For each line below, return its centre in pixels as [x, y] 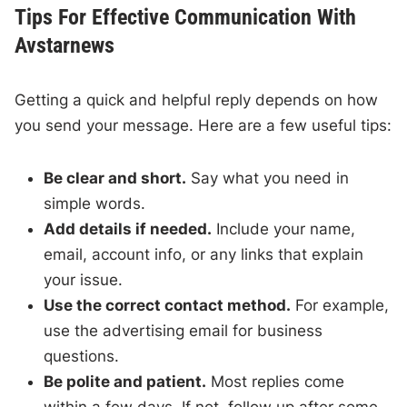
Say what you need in [268, 179]
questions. [82, 357]
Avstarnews [65, 46]
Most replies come [276, 382]
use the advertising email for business [184, 331]
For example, [340, 306]
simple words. [95, 204]
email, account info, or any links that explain [204, 255]
